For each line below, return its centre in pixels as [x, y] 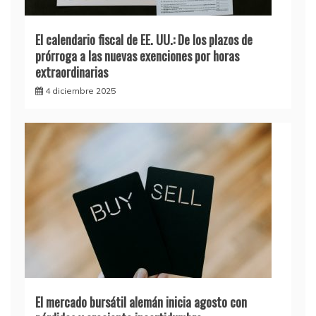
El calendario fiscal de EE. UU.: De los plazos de [144, 39]
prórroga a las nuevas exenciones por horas [137, 55]
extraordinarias [72, 72]
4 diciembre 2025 [80, 90]
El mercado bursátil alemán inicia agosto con [141, 302]
